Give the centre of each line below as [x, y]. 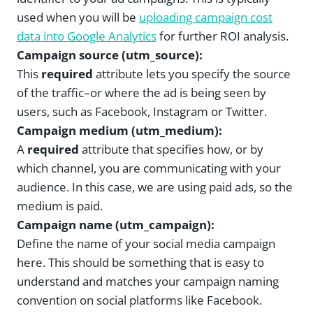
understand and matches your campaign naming [148, 282]
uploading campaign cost [206, 17]
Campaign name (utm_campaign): [116, 225]
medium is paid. [60, 206]
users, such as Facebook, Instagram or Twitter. [142, 112]
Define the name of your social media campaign [146, 244]
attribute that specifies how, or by [171, 150]
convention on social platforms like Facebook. [139, 300]
